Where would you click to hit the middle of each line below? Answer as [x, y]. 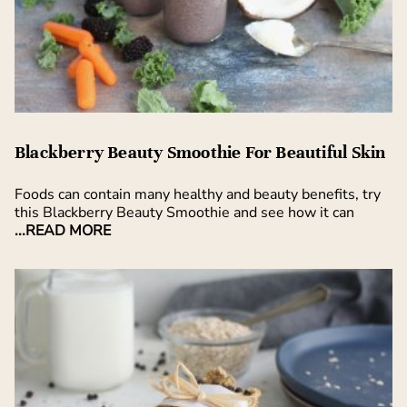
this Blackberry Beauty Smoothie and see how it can [184, 213]
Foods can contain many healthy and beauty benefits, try [198, 195]
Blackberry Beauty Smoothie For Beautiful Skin [200, 153]
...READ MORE [63, 231]
